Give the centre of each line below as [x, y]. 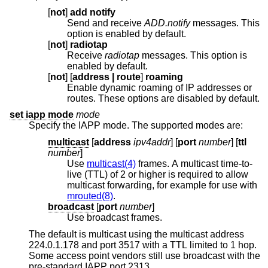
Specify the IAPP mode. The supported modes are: [136, 126]
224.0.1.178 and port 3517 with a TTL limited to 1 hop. [143, 245]
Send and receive [106, 23]
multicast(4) [111, 163]
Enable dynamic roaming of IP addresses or [159, 87]
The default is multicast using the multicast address [136, 234]
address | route [126, 77]
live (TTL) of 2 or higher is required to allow [94, 174]
